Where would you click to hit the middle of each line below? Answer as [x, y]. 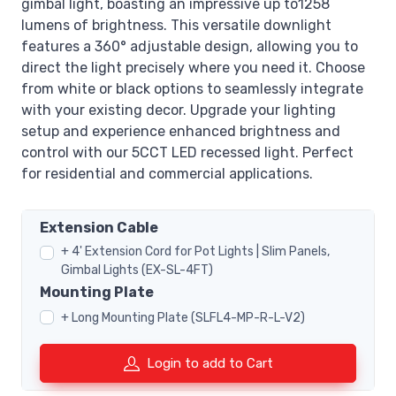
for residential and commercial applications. [167, 174]
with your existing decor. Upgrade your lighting [179, 110]
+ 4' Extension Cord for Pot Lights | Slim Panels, [195, 252]
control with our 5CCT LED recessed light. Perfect [187, 153]
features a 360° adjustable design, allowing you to [190, 47]
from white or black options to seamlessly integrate [192, 89]
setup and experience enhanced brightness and [181, 132]
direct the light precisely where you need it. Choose [193, 68]
